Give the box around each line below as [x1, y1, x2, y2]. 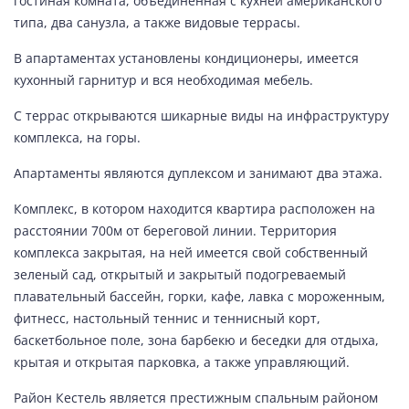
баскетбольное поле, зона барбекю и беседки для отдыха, [14, 331, 379, 349]
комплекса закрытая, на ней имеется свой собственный [14, 244, 368, 261]
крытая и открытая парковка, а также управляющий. [14, 353, 350, 371]
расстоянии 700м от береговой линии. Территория [14, 222, 337, 239]
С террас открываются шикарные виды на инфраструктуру [14, 107, 389, 124]
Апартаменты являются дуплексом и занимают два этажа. [14, 164, 383, 182]
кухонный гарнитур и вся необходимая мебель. [14, 71, 313, 89]
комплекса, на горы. [14, 129, 141, 146]
